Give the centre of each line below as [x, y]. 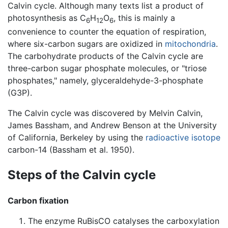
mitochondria [190, 44]
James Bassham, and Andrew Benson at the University [112, 125]
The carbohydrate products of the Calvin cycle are [105, 56]
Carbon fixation [38, 201]
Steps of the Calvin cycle [82, 175]
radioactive [167, 138]
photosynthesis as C [47, 18]
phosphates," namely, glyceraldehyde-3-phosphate [105, 81]
